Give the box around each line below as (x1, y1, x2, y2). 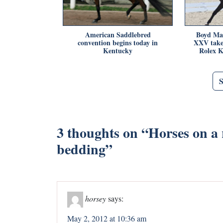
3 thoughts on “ (57, 122, 148, 143)
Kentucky (103, 45, 133, 56)
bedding (57, 138, 106, 159)
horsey (85, 193, 106, 204)
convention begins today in (78, 37, 158, 48)
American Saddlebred (85, 29, 151, 40)
